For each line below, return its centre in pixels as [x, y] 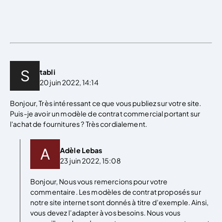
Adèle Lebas [81, 150]
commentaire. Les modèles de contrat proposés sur [116, 192]
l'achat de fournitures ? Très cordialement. [79, 124]
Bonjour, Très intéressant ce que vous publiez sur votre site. [106, 103]
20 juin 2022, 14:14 [69, 82]
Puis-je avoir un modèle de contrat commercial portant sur [105, 114]
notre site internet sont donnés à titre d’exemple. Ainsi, [119, 202]
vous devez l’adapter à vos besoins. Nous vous [106, 213]
